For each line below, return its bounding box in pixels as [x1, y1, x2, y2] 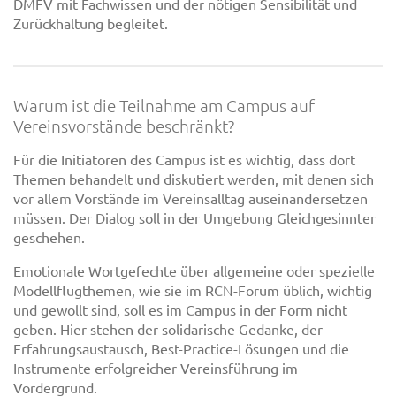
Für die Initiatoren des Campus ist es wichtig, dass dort [13, 150, 355, 169]
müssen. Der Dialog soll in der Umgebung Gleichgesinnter [13, 209, 376, 227]
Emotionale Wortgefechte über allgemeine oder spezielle [13, 262, 375, 280]
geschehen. [13, 228, 85, 247]
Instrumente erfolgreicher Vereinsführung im [13, 359, 298, 377]
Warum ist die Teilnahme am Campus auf [13, 94, 315, 116]
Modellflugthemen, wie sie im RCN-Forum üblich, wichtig [13, 281, 372, 300]
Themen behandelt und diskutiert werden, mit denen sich [13, 170, 374, 188]
